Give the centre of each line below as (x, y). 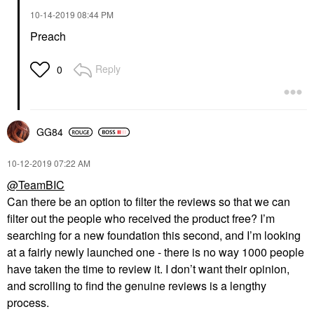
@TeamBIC (36, 185)
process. (29, 303)
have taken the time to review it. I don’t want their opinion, (148, 269)
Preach (48, 36)
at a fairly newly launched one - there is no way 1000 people (156, 252)
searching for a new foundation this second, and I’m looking (154, 235)
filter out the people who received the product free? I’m (141, 219)
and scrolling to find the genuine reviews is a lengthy (137, 286)
